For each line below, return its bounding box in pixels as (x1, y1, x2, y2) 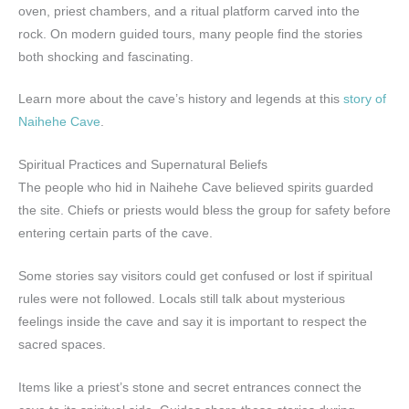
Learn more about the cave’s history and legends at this (18, 92, 343, 107)
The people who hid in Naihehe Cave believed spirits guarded (18, 181, 373, 195)
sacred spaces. (18, 338, 106, 352)
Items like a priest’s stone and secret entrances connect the (18, 381, 362, 395)
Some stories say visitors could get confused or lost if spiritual (18, 269, 372, 284)
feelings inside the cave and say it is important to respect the (18, 315, 367, 330)
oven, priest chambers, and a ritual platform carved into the (18, 4, 360, 18)
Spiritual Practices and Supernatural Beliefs (18, 158, 267, 173)
